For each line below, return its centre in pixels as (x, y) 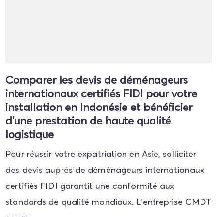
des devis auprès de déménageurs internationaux (105, 170)
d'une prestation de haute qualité (88, 121)
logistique (30, 134)
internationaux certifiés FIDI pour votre (101, 94)
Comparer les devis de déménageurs (97, 80)
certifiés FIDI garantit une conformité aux (90, 186)
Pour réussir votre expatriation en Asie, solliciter (101, 154)
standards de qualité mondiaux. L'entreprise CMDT (108, 202)
